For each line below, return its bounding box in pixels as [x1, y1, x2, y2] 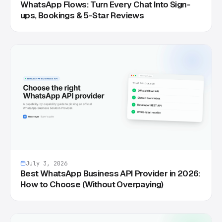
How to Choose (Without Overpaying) [20, 178, 164, 190]
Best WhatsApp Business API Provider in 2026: [20, 167, 201, 179]
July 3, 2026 [26, 159, 67, 167]
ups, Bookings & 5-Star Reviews [20, 9, 144, 21]
